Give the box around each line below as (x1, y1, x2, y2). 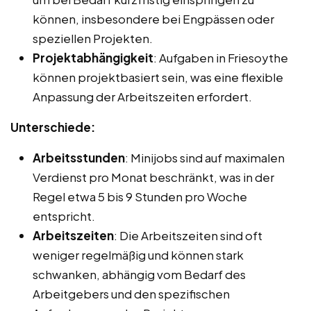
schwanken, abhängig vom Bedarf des (33, 266, 246, 282)
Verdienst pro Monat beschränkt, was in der (33, 169, 274, 185)
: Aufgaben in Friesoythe (153, 49, 288, 65)
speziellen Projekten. (33, 30, 153, 46)
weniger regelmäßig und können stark (33, 246, 244, 262)
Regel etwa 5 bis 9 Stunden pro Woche (33, 188, 247, 204)
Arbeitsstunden (33, 149, 125, 165)
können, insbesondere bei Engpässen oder (33, 10, 274, 26)
